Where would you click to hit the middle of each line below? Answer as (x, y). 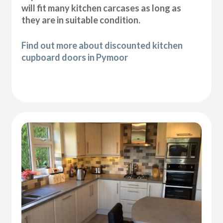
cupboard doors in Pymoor (75, 57)
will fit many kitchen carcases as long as (102, 8)
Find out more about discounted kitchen (102, 46)
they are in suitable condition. (81, 20)
